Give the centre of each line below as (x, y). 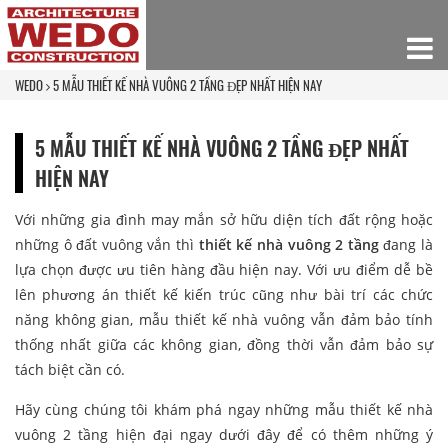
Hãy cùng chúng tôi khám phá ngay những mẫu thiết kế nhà (224, 409)
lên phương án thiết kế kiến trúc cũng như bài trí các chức (224, 294)
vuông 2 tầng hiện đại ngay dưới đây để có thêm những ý (224, 434)
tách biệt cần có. (70, 369)
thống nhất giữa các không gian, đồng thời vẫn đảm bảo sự (224, 344)
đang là (406, 244)
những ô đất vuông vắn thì (107, 244)
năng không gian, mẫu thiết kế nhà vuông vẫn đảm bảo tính (224, 319)
